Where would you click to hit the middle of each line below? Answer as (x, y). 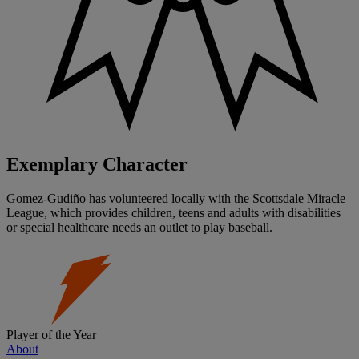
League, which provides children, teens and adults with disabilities (173, 213)
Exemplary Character (97, 165)
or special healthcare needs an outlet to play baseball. (139, 228)
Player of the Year (51, 335)
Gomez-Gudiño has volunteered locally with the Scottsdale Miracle (176, 199)
